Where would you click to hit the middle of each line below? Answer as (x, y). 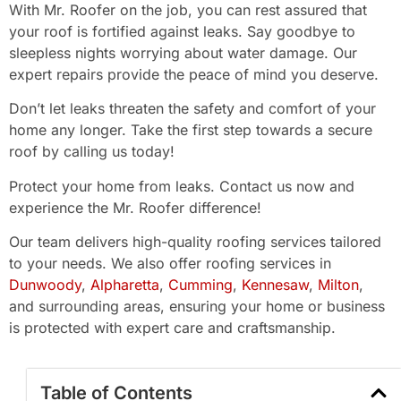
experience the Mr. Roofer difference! (137, 207)
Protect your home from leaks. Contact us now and (182, 186)
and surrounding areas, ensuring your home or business (197, 306)
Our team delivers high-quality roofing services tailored (195, 241)
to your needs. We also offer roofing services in (170, 263)
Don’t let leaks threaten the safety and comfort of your (192, 109)
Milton (338, 284)
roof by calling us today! (94, 152)
